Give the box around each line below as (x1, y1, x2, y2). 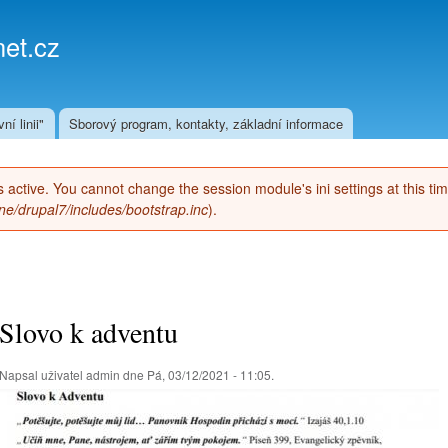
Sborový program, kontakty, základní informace (68, 114, 343, 133)
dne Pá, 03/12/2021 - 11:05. (120, 365, 274, 383)
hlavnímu (160, 24, 214, 43)
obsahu (160, 46, 203, 65)
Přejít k (160, 2, 203, 21)
